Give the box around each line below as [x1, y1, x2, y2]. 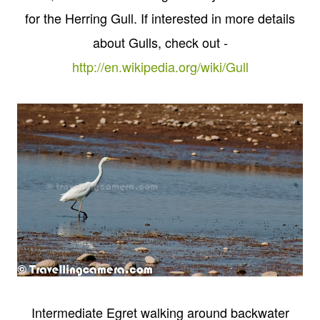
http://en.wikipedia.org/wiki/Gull [71, 56, 249, 76]
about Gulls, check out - [92, 32, 228, 51]
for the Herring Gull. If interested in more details [25, 8, 295, 27]
